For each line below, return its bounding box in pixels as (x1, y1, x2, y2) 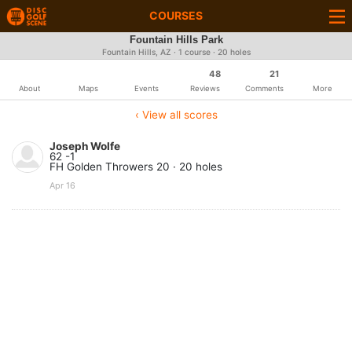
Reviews (190, 84, 221, 93)
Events (134, 84, 159, 93)
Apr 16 (49, 179, 75, 191)
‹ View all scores (134, 108, 218, 121)
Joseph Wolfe (49, 140, 120, 152)
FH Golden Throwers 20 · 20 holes (49, 160, 222, 173)
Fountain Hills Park (129, 34, 223, 46)
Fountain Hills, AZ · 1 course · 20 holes (101, 47, 251, 57)
